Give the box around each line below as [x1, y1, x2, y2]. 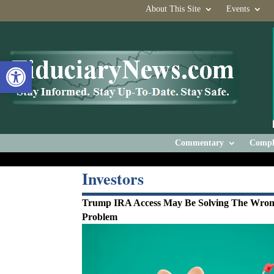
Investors [82, 167, 144, 190]
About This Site [145, 4, 201, 13]
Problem [82, 212, 118, 222]
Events [226, 4, 250, 13]
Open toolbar [6, 56, 108, 78]
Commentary [175, 138, 224, 147]
